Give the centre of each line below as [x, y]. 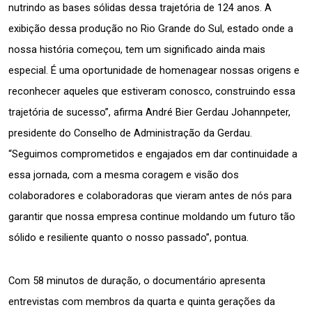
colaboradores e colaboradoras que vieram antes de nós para [150, 195]
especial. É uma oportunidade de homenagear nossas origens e [154, 70]
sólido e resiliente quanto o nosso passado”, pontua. [128, 237]
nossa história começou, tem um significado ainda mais [137, 49]
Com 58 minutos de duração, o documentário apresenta [137, 280]
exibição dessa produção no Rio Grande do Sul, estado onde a [151, 28]
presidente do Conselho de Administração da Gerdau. [130, 133]
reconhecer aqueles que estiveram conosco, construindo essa [152, 91]
